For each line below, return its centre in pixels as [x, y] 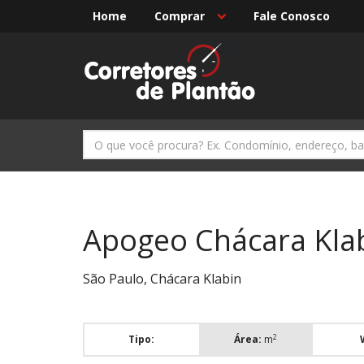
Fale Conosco [292, 16]
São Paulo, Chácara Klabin [162, 279]
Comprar [180, 16]
